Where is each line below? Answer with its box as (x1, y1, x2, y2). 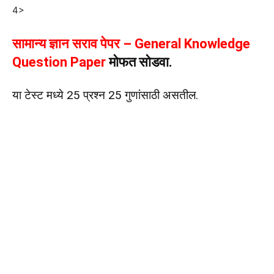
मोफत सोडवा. (106, 54, 172, 70)
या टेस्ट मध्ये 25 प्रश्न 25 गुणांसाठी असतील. (12, 88, 198, 103)
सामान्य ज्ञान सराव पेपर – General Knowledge (12, 36, 250, 52)
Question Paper (12, 54, 106, 70)
